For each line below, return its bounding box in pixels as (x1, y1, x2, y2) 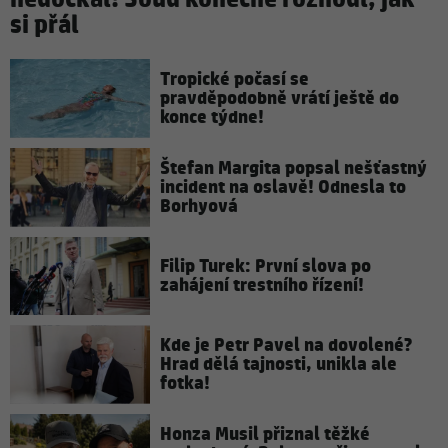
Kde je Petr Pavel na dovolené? (160, 333, 412, 359)
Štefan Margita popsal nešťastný (160, 155, 427, 181)
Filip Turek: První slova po (160, 253, 371, 279)
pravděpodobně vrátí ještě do (160, 85, 399, 111)
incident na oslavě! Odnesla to (160, 174, 406, 200)
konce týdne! (160, 104, 264, 130)
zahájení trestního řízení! (160, 272, 364, 298)
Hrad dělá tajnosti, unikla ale (160, 352, 397, 378)
